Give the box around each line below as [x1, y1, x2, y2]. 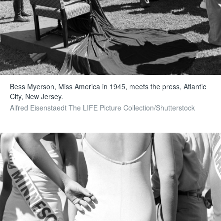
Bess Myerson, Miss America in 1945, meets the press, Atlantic [10, 81, 207, 92]
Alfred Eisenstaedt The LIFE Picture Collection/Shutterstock [10, 103, 195, 113]
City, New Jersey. [10, 91, 64, 102]
